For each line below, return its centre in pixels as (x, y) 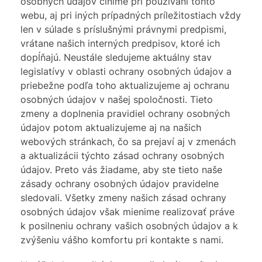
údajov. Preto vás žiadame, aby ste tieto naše (121, 170)
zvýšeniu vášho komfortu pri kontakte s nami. (122, 240)
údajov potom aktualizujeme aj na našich (111, 127)
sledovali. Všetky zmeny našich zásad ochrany (123, 198)
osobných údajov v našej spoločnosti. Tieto (117, 99)
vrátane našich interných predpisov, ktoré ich (120, 43)
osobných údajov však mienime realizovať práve (127, 212)
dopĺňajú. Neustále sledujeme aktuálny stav (116, 57)
